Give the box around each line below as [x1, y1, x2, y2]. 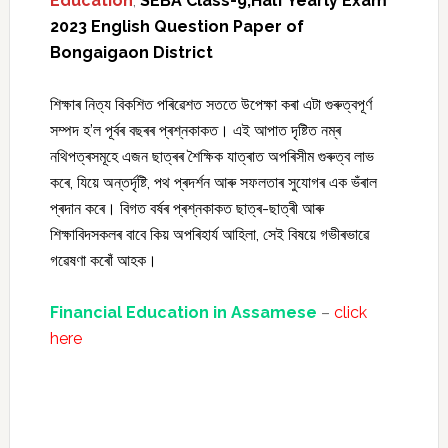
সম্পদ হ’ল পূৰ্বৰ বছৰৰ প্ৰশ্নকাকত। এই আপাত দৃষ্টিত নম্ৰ [49, 121, 341, 140]
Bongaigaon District [49, 43, 213, 62]
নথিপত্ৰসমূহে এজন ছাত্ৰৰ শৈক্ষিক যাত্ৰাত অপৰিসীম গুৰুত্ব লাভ [49, 147, 374, 166]
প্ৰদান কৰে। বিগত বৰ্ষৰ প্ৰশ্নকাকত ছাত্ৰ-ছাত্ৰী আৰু [49, 199, 324, 218]
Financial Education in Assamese [49, 303, 317, 322]
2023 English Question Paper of [49, 17, 304, 36]
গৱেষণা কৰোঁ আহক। [49, 251, 157, 270]
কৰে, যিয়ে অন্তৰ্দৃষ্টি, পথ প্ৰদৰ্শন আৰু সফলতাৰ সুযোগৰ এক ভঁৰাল [49, 173, 377, 192]
